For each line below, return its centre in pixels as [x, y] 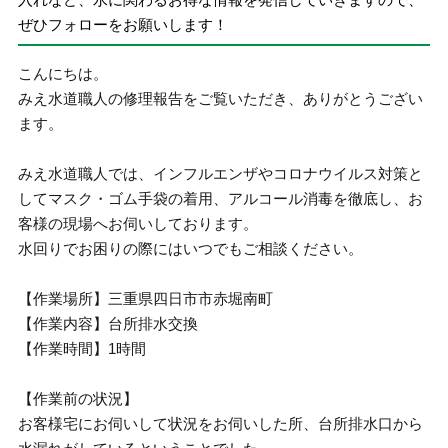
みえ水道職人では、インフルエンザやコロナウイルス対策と [221, 173]
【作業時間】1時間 [82, 348]
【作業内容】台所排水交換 [108, 323]
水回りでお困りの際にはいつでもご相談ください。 [191, 248]
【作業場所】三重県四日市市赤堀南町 [146, 298]
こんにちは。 [63, 73]
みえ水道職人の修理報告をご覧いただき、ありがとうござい [221, 98]
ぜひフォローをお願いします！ [123, 24]
